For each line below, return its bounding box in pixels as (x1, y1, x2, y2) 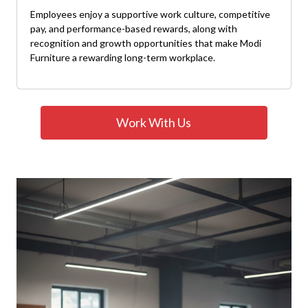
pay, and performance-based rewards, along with (30, 22, 238, 34)
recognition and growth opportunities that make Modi (30, 36, 262, 49)
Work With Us (116, 115, 192, 131)
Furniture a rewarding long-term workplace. (30, 51, 216, 63)
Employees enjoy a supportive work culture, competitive (30, 8, 271, 20)
